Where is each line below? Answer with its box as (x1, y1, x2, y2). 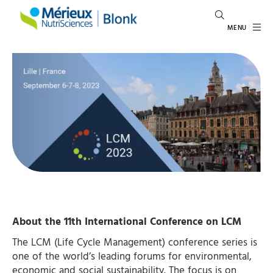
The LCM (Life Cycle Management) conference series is (12, 234, 257, 252)
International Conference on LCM (85, 213, 241, 231)
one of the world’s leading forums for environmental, (12, 248, 252, 266)
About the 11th (12, 213, 85, 231)
